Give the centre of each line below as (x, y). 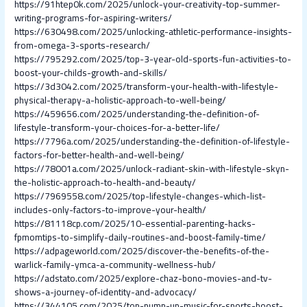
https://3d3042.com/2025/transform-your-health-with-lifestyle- (147, 87)
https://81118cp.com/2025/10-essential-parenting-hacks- (135, 224)
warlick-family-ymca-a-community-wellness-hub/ (115, 265)
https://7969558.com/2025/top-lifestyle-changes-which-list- (140, 196)
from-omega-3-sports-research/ (83, 46)
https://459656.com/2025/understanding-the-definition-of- (137, 114)
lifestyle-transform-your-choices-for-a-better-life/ (118, 128)
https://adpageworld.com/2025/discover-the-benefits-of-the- (142, 251)
